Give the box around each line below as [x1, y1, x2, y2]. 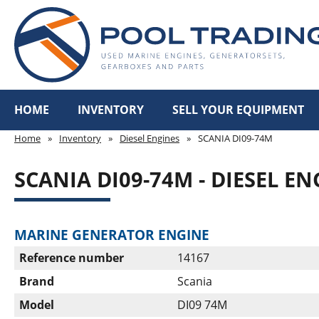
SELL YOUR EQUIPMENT [172, 102, 304, 118]
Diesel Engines [120, 132, 179, 145]
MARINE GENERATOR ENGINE [14, 225, 209, 245]
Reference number [19, 250, 124, 266]
